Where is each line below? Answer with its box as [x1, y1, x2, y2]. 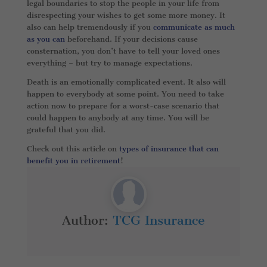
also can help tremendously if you [26, 22, 153, 32]
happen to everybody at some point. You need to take [26, 89, 224, 98]
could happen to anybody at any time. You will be [26, 113, 209, 122]
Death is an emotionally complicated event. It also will [26, 77, 226, 86]
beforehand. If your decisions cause [64, 34, 198, 44]
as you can [26, 34, 65, 44]
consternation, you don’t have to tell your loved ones [26, 46, 220, 55]
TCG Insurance [112, 212, 205, 228]
